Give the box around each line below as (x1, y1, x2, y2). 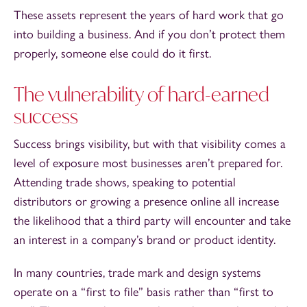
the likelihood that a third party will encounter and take (14, 212, 291, 228)
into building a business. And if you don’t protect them (14, 26, 285, 42)
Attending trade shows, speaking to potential (14, 174, 236, 190)
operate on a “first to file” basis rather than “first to (14, 284, 273, 299)
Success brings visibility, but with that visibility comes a (14, 136, 286, 151)
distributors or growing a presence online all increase (14, 193, 279, 209)
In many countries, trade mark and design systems (14, 265, 261, 280)
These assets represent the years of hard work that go (14, 7, 284, 23)
